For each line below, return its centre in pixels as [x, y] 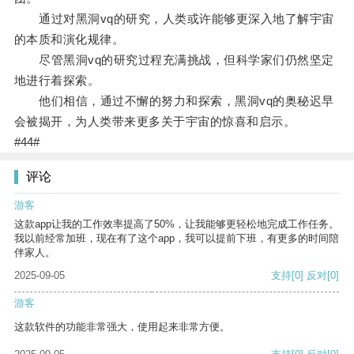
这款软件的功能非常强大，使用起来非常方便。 [122, 327]
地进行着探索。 [57, 81]
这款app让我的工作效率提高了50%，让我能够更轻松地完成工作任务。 [177, 224]
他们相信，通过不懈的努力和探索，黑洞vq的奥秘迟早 [174, 101]
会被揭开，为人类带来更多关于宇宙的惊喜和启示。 [155, 122]
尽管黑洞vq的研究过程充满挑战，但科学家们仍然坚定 [174, 60]
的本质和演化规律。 [69, 40]
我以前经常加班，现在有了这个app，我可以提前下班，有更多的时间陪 [177, 239]
